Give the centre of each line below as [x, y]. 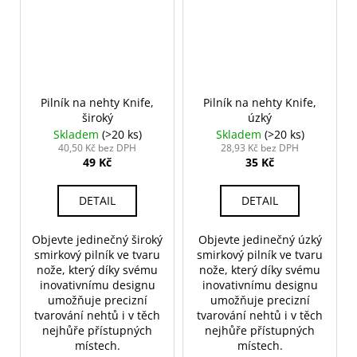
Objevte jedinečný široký [97, 239]
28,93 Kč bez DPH [260, 147]
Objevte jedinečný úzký [260, 239]
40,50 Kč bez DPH [97, 147]
